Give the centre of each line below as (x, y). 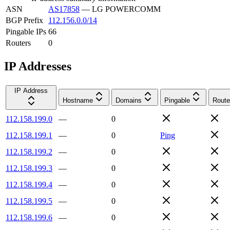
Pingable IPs (26, 31)
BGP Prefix (24, 20)
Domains (129, 100)
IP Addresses (38, 66)
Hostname (78, 100)
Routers (18, 43)
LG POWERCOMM (126, 9)
